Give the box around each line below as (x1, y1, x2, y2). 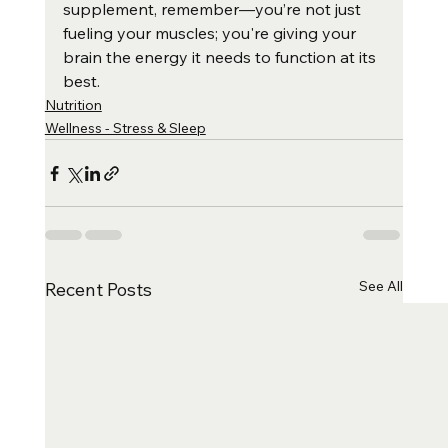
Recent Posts (44, 278, 152, 302)
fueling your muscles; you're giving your (62, 23, 360, 44)
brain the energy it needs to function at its (62, 47, 380, 68)
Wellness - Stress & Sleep (44, 119, 206, 138)
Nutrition (44, 96, 102, 115)
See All (359, 277, 404, 296)
